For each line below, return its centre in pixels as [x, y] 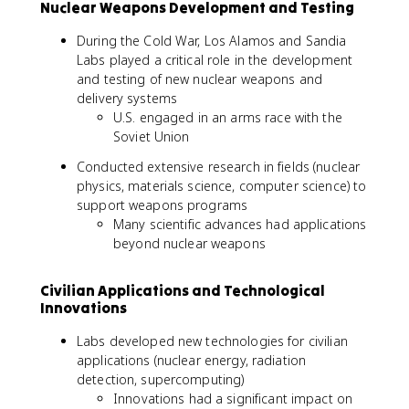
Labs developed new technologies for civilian [212, 341]
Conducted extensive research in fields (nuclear [219, 166]
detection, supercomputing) [161, 379]
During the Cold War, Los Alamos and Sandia [212, 40]
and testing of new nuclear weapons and [199, 79]
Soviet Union [152, 136]
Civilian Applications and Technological [183, 290]
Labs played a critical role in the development [215, 59]
